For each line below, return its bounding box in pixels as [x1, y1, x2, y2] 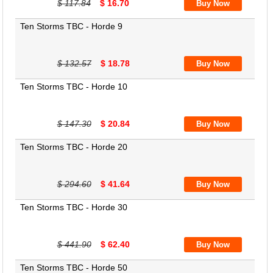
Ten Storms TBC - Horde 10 [20, 82, 128, 91]
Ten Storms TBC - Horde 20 [20, 142, 128, 152]
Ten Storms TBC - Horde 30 [20, 202, 128, 212]
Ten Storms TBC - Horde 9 [20, 21, 123, 31]
